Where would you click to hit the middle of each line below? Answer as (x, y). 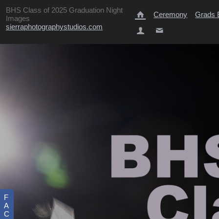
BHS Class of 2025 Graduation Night (64, 10)
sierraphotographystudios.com (54, 27)
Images (18, 18)
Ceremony (171, 14)
